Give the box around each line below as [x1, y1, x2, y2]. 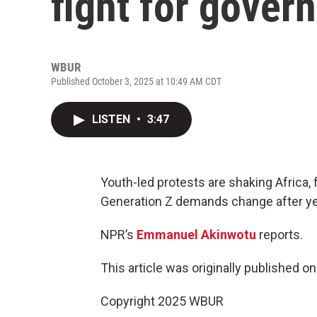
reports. [256, 227, 303, 242]
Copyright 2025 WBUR [100, 294, 224, 309]
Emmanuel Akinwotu [137, 227, 256, 242]
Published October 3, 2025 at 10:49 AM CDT [51, 76, 221, 87]
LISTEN [92, 113, 133, 126]
